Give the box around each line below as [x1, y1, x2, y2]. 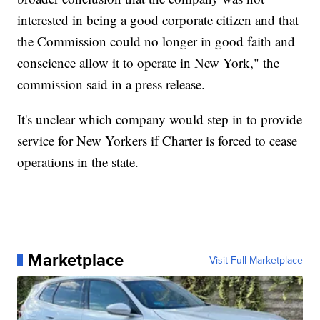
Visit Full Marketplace [209, 253, 303, 268]
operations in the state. [17, 153, 139, 171]
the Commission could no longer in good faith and [17, 32, 296, 51]
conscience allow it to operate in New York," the [17, 54, 280, 72]
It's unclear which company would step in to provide [17, 110, 303, 129]
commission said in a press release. [17, 75, 206, 94]
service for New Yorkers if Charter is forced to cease [17, 131, 298, 150]
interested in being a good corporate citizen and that [17, 11, 299, 29]
